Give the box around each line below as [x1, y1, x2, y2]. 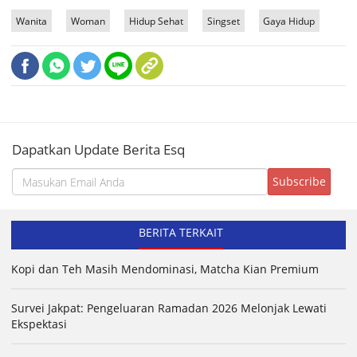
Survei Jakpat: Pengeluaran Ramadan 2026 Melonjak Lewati [11, 300, 327, 316]
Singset [206, 14, 240, 28]
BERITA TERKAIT [138, 225, 223, 241]
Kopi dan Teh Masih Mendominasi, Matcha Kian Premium [11, 261, 319, 277]
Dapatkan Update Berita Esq [12, 140, 185, 159]
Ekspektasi [11, 316, 67, 332]
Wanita [15, 14, 47, 28]
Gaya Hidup [263, 14, 316, 28]
